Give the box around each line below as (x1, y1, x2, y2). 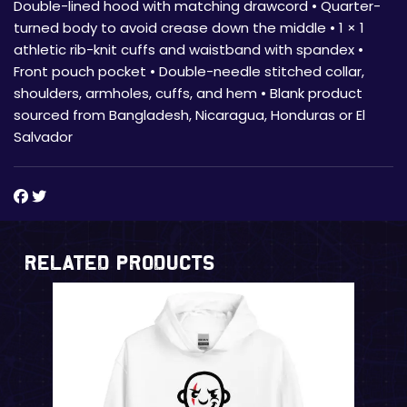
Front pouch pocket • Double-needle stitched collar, (14, 61, 364, 81)
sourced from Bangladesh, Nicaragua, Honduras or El (14, 104, 365, 124)
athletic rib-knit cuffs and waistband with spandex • (14, 39, 363, 59)
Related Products (25, 250, 215, 274)
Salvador (14, 126, 80, 146)
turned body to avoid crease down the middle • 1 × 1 (14, 17, 364, 37)
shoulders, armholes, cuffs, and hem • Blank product (14, 83, 362, 103)
